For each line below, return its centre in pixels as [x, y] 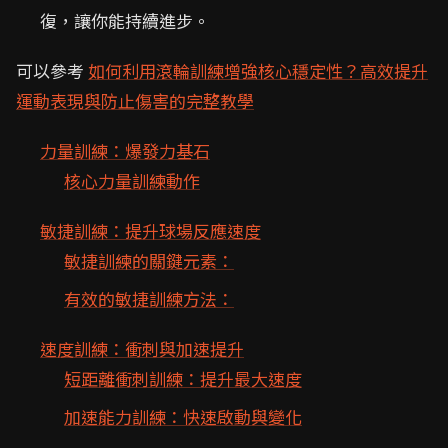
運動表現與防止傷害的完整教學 [135, 100]
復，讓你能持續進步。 [125, 20]
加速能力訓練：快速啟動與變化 [183, 416]
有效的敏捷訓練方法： [149, 298]
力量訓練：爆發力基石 [125, 150]
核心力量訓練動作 [132, 180]
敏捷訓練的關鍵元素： [149, 260]
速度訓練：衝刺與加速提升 [142, 348]
